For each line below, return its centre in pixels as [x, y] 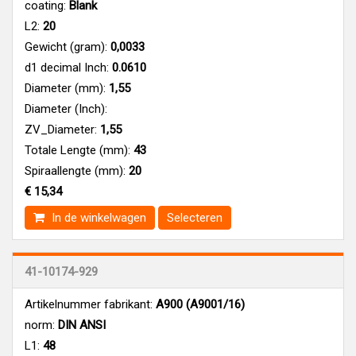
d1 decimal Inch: [67, 67]
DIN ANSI [80, 325]
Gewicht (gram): [66, 46]
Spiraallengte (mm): [75, 170]
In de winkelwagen [97, 217]
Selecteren [195, 217]
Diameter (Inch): [66, 108]
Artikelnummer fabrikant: [89, 304]
